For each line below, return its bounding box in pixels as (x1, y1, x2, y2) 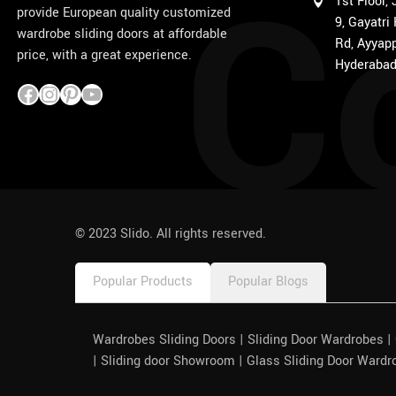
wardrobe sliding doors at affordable (17, 25, 227, 44)
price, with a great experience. (17, 46, 192, 65)
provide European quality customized (17, 4, 231, 23)
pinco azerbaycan (18, 124, 119, 143)
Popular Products (93, 272, 193, 292)
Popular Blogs (228, 272, 308, 292)
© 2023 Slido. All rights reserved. (75, 225, 266, 244)
